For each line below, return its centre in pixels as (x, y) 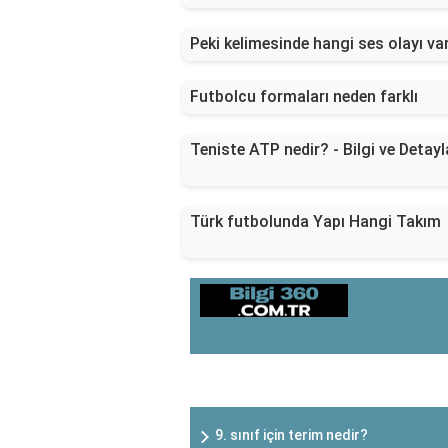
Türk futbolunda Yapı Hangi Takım (315, 222)
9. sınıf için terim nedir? (291, 435)
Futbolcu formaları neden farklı (304, 97)
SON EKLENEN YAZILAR (338, 376)
